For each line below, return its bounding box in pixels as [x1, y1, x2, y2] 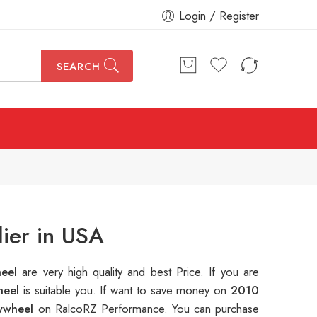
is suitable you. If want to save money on [23, 282, 231, 299]
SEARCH [56, 59, 100, 75]
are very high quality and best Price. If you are [22, 263, 260, 281]
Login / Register [179, 7, 259, 24]
